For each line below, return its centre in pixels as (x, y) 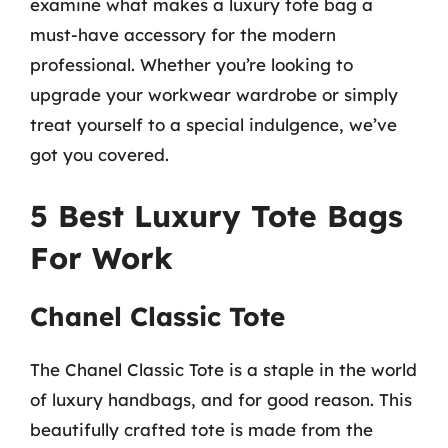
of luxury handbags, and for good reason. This (221, 399)
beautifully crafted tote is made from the (201, 429)
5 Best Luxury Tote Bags (216, 216)
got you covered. (99, 154)
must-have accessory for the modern (183, 34)
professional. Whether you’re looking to (191, 64)
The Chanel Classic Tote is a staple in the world (223, 369)
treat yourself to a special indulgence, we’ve (213, 124)
